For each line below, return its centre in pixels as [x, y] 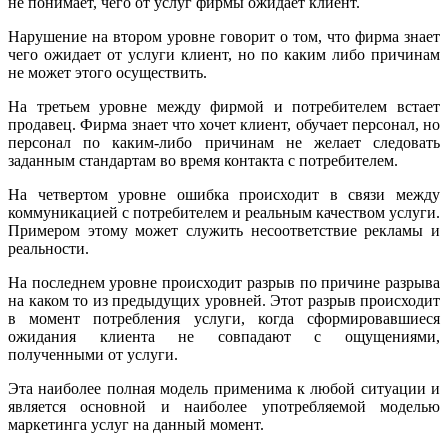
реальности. [48, 249]
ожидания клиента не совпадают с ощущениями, [224, 337]
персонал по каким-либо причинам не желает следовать [224, 143]
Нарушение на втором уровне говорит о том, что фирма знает [224, 37]
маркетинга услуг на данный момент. [136, 425]
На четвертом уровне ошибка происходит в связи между [224, 195]
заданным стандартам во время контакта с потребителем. [203, 161]
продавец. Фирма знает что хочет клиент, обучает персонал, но [224, 125]
